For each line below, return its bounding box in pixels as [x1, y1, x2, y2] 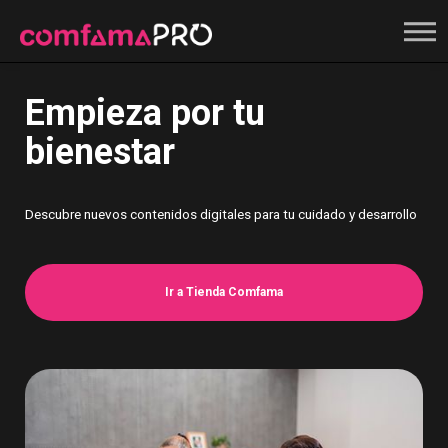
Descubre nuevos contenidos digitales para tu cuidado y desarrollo [25, 206, 417, 223]
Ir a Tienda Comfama [165, 285, 283, 300]
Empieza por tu [25, 92, 265, 135]
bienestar [25, 131, 175, 174]
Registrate [216, 60, 344, 92]
